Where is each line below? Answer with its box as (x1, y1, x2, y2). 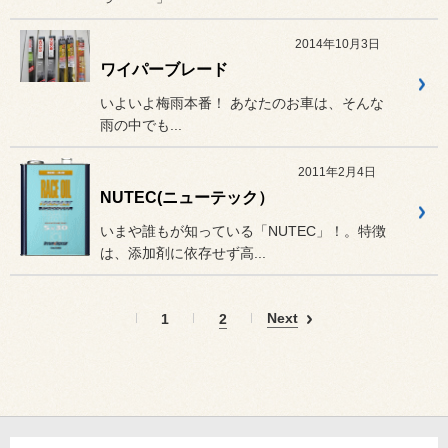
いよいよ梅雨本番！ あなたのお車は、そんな (100, 94, 384, 111)
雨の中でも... (100, 116, 182, 133)
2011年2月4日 (298, 164, 376, 179)
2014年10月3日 (294, 36, 380, 51)
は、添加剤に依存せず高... (100, 244, 266, 261)
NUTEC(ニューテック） (100, 188, 274, 206)
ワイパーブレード (100, 60, 228, 78)
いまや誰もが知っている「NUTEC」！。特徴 (100, 222, 386, 239)
